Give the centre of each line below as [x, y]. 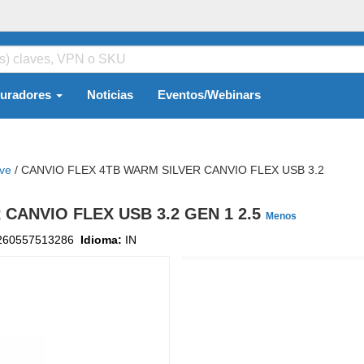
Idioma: [103, 240]
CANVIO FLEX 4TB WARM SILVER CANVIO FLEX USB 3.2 [173, 170]
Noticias [110, 95]
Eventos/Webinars [209, 95]
